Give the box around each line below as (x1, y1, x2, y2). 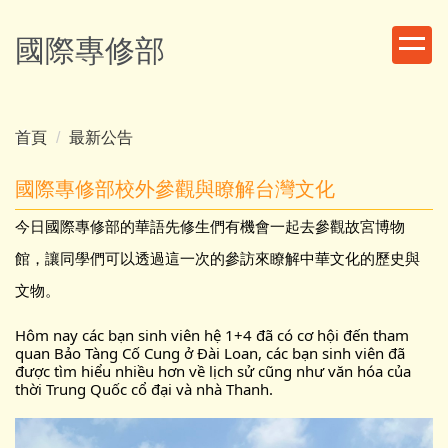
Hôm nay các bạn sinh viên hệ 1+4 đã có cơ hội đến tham (15, 324, 409, 345)
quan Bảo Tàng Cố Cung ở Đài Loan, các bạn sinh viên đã (15, 342, 405, 363)
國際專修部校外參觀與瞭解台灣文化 (15, 178, 335, 200)
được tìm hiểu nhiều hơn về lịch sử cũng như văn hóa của (15, 360, 411, 381)
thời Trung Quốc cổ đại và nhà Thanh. (15, 378, 273, 399)
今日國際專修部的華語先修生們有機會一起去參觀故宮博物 (15, 216, 405, 236)
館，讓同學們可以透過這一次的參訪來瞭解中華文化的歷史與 (15, 248, 420, 268)
